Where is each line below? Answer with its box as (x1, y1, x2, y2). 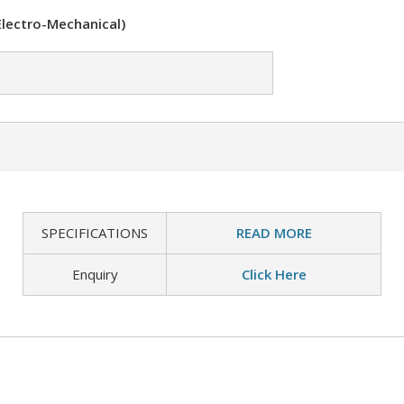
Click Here (241, 265, 307, 283)
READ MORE (235, 224, 312, 242)
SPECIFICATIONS (41, 224, 148, 242)
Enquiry (71, 265, 118, 283)
